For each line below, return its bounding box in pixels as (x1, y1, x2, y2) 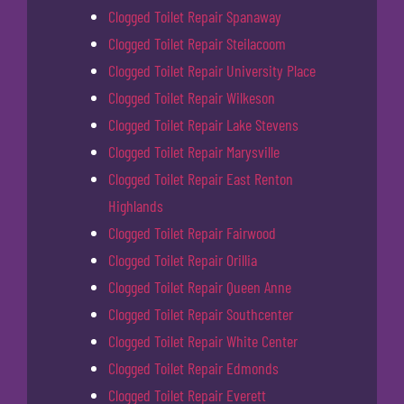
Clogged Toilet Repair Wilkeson (108, 87, 275, 108)
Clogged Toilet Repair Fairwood (108, 223, 276, 243)
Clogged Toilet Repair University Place (108, 60, 316, 81)
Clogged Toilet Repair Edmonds (108, 358, 279, 379)
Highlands (108, 196, 163, 216)
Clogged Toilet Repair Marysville (108, 142, 280, 162)
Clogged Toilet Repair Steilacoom (108, 33, 286, 54)
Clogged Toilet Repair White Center (108, 331, 298, 352)
